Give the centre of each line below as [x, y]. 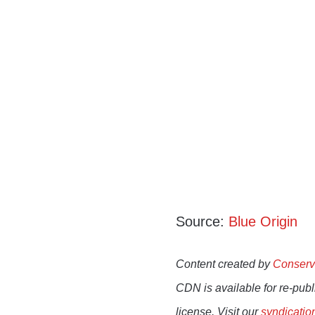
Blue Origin [263, 222]
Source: [202, 222]
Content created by [225, 264]
